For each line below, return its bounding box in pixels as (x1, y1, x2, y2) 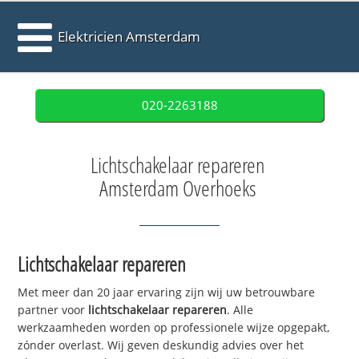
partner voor (18, 302, 89, 318)
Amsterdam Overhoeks (99, 174, 256, 203)
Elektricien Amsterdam (58, 27, 201, 46)
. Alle (227, 302, 254, 318)
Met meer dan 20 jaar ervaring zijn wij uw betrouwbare (18, 284, 316, 301)
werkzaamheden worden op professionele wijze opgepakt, (18, 320, 330, 336)
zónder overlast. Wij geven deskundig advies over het (18, 337, 305, 353)
